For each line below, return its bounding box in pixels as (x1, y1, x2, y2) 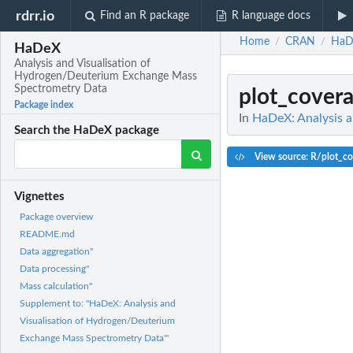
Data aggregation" (20, 247, 93, 257)
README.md (20, 229, 75, 240)
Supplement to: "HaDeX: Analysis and (20, 299, 176, 309)
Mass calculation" (20, 281, 92, 292)
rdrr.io (16, 9, 55, 23)
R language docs (231, 10, 310, 21)
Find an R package (100, 10, 190, 21)
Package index (14, 100, 74, 110)
